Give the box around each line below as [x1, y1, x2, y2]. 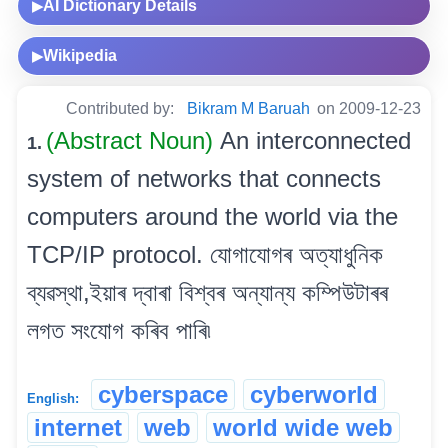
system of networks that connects [27, 165, 381, 193]
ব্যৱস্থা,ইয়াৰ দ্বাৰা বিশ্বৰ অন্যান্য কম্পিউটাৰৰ [27, 279, 388, 307]
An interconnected [220, 127, 411, 155]
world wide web [213, 414, 393, 442]
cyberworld [250, 381, 378, 409]
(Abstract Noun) [46, 127, 220, 155]
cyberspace [98, 381, 228, 409]
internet [34, 414, 122, 442]
